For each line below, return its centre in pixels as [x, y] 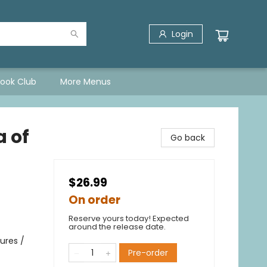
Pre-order [148, 253]
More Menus [86, 82]
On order [94, 200]
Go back [188, 138]
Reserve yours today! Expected [129, 218]
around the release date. [117, 227]
